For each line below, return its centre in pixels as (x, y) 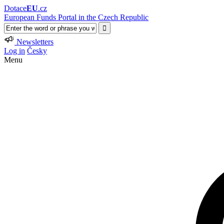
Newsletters (35, 42)
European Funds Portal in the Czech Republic (76, 17)
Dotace (15, 8)
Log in (14, 51)
